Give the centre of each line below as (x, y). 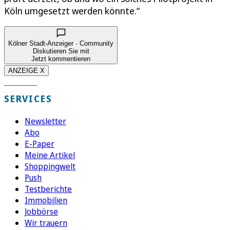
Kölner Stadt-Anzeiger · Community (61, 43)
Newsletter (45, 121)
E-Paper (40, 143)
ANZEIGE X (26, 70)
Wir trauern (46, 223)
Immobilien (46, 200)
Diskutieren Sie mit (61, 51)
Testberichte (48, 189)
